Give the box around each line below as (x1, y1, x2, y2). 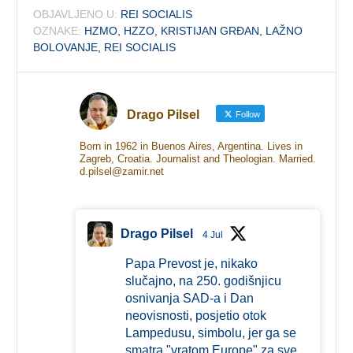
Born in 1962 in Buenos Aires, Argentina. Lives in (79, 139, 303, 152)
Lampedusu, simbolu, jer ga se (124, 325, 296, 340)
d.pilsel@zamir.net (79, 165, 164, 177)
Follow (232, 109, 260, 119)
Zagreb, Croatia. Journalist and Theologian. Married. (79, 152, 316, 165)
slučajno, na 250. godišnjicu (124, 273, 281, 288)
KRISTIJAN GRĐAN (161, 24, 260, 37)
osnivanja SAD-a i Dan (124, 291, 254, 305)
